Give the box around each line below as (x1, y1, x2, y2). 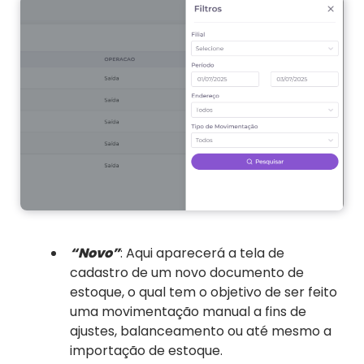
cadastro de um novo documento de (70, 263, 304, 283)
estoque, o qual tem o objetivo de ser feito (70, 283, 337, 302)
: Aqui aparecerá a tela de (120, 244, 284, 263)
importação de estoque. (70, 341, 223, 361)
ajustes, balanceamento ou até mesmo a (70, 322, 331, 341)
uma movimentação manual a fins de (70, 302, 306, 322)
